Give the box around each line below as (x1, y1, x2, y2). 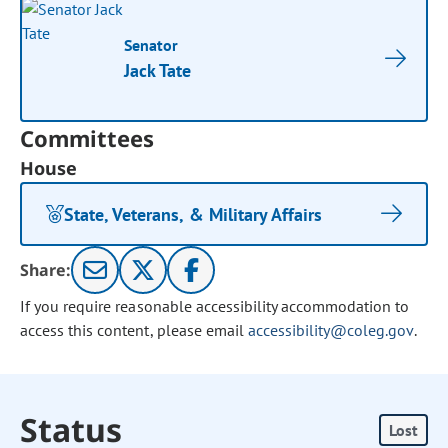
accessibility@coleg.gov (247, 320, 414, 340)
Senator (124, 35, 179, 55)
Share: (20, 259, 72, 281)
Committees (20, 123, 155, 153)
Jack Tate (124, 59, 192, 82)
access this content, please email (20, 320, 248, 340)
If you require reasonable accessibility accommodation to (20, 296, 410, 316)
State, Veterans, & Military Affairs (64, 202, 323, 226)
